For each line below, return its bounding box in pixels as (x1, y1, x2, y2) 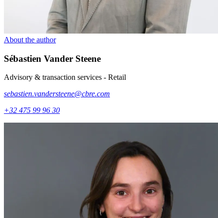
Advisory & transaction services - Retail (4, 73, 126, 82)
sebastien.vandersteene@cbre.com (4, 90, 110, 98)
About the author (4, 35, 56, 44)
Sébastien (4, 53, 41, 64)
